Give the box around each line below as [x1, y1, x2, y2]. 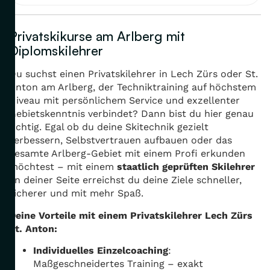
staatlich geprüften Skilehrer [117, 161, 255, 173]
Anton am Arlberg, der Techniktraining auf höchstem [9, 81, 256, 93]
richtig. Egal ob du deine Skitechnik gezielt [9, 121, 209, 133]
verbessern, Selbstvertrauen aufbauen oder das [9, 134, 232, 146]
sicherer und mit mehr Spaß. [9, 187, 143, 199]
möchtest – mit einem [9, 161, 117, 173]
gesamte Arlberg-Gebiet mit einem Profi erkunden [9, 148, 245, 160]
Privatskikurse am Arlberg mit [9, 28, 185, 45]
